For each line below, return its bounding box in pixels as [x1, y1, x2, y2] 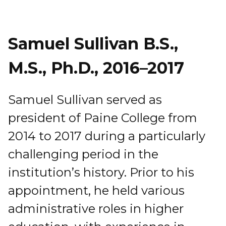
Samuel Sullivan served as [8, 92, 162, 107]
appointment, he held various [8, 183, 185, 198]
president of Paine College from [8, 110, 197, 126]
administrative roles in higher [8, 201, 184, 216]
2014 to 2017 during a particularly [8, 129, 205, 144]
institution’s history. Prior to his [8, 165, 194, 180]
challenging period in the [8, 147, 158, 162]
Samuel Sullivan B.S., [8, 34, 178, 54]
